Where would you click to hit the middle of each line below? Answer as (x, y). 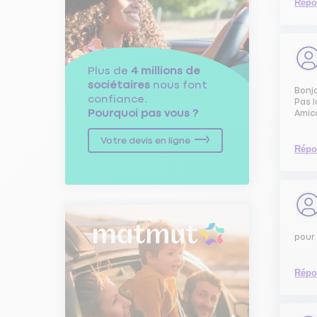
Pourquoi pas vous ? (143, 113)
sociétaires (119, 85)
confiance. (117, 99)
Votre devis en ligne (145, 140)
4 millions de (166, 71)
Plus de (109, 71)
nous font (179, 85)
